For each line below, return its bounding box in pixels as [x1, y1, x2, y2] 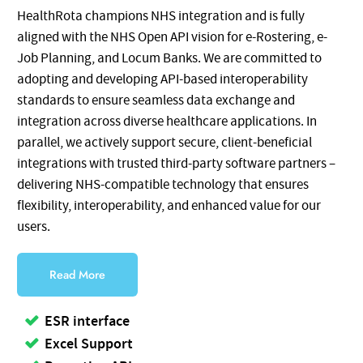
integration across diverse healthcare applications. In [17, 112, 318, 130]
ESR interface [45, 311, 130, 331]
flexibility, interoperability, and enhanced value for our [17, 196, 322, 215]
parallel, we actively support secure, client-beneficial [17, 133, 313, 152]
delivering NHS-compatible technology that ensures [17, 175, 310, 194]
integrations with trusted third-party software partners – [17, 154, 336, 173]
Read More [49, 267, 106, 284]
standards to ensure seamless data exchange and [17, 91, 296, 109]
